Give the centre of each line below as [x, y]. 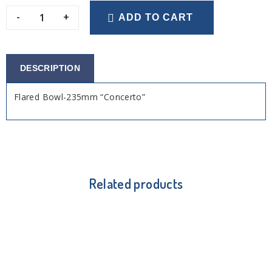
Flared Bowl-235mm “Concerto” [80, 97]
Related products [136, 183]
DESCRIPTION [50, 68]
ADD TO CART [156, 17]
